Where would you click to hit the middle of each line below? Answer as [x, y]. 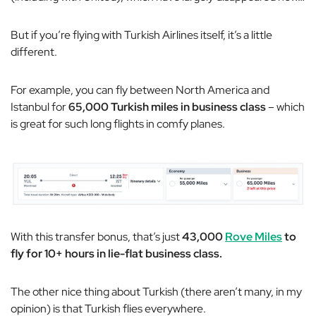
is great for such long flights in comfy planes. [118, 123]
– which [286, 107]
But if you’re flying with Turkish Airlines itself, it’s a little [141, 35]
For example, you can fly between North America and [140, 90]
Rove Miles [254, 236]
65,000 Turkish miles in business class [168, 107]
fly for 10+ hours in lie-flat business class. [116, 253]
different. [34, 51]
